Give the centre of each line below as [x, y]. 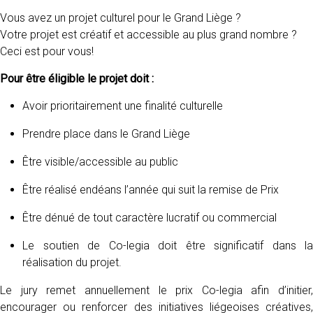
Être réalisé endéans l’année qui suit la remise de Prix [151, 190]
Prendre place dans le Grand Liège [106, 134]
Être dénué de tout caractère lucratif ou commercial [150, 218]
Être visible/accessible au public [100, 162]
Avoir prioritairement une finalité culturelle [123, 106]
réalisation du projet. [72, 262]
